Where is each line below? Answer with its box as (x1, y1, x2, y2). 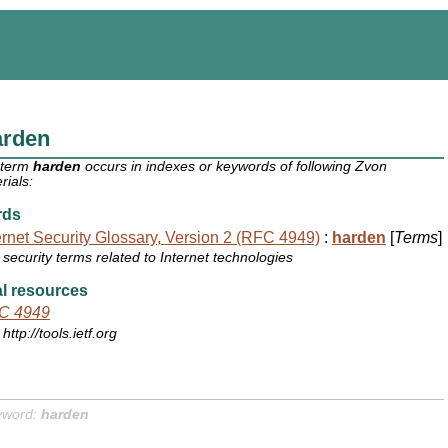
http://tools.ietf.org (3, 326, 118, 342)
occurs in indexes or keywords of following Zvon (81, 159, 388, 175)
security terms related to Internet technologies (3, 250, 294, 266)
